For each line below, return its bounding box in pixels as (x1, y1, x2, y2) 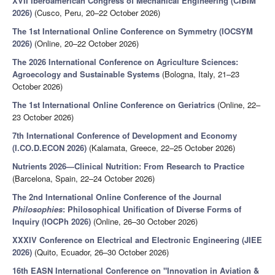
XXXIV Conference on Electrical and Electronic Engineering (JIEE (12, 234, 262, 246)
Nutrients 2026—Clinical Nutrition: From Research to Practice (12, 160, 244, 172)
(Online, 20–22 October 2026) (32, 37, 139, 50)
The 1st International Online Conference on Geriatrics (12, 99, 215, 111)
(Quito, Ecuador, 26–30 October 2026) (32, 246, 169, 258)
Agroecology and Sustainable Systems (12, 68, 160, 80)
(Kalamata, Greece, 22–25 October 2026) (87, 142, 235, 154)
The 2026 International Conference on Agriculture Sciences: (12, 56, 238, 68)
